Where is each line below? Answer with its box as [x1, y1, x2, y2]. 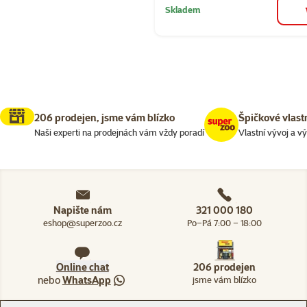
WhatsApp [62, 273, 111, 287]
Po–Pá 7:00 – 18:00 [187, 217, 262, 229]
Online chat [56, 260, 109, 274]
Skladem [165, 3, 201, 15]
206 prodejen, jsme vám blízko [34, 110, 175, 124]
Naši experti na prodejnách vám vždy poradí [34, 126, 204, 138]
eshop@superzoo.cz [42, 217, 122, 229]
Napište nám [53, 204, 112, 217]
